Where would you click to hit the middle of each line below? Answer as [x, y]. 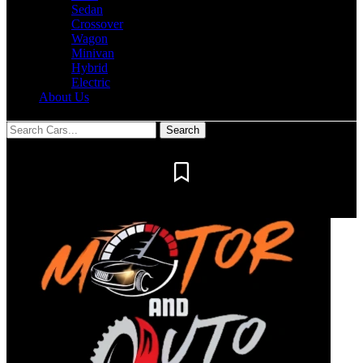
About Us [64, 97]
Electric [91, 82]
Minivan [93, 53]
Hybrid [90, 68]
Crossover [97, 24]
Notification [41, 210]
